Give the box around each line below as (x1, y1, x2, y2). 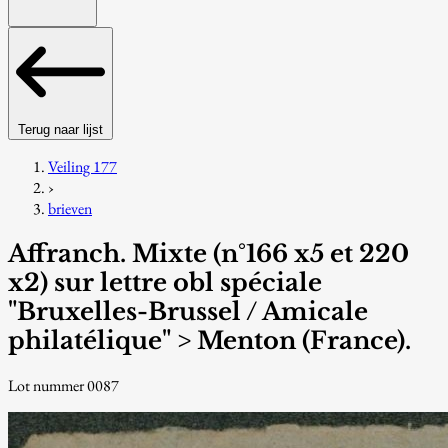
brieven (48, 198, 92, 220)
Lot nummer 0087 (8, 374, 119, 396)
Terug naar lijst (18, 122, 103, 138)
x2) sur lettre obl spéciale (8, 268, 322, 298)
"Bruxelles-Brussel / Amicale (8, 297, 368, 327)
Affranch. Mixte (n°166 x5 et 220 (8, 239, 409, 269)
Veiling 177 (48, 156, 117, 178)
